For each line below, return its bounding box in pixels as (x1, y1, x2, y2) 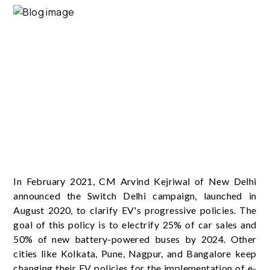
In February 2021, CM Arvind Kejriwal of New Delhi (13, 175, 257, 187)
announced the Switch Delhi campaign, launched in (13, 189, 257, 201)
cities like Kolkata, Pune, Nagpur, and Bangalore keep (13, 247, 257, 259)
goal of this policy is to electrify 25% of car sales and (13, 218, 257, 230)
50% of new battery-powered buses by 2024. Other (13, 233, 257, 245)
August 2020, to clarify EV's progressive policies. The (13, 204, 257, 216)
